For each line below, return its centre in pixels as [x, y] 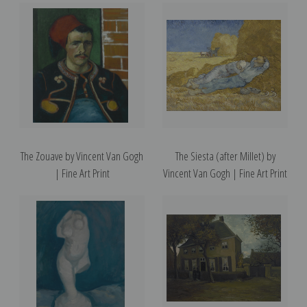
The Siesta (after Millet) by [225, 156]
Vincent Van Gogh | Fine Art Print [225, 173]
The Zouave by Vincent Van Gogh [82, 156]
